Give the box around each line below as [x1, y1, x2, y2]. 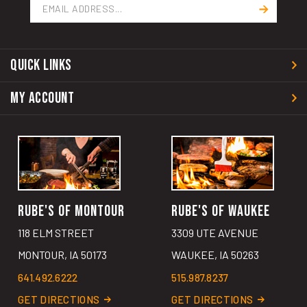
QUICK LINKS [10, 40, 72, 60]
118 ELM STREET [17, 210, 94, 224]
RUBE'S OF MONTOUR [17, 186, 125, 206]
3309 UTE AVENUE [171, 210, 258, 224]
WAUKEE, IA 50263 [171, 232, 259, 246]
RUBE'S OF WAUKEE [171, 186, 270, 206]
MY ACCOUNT [10, 73, 74, 93]
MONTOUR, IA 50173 [17, 232, 107, 246]
